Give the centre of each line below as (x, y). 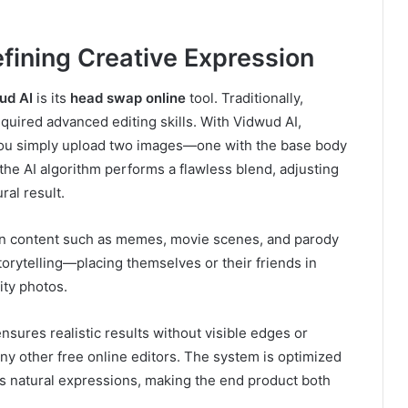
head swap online (128, 98)
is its (51, 98)
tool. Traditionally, (245, 98)
